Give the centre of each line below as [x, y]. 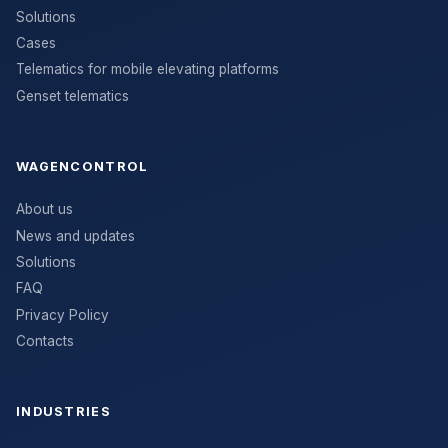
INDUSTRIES [63, 412]
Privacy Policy [62, 314]
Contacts [45, 341]
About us [44, 209]
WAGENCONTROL [82, 167]
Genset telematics [72, 95]
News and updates [75, 235]
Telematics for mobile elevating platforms [147, 69]
